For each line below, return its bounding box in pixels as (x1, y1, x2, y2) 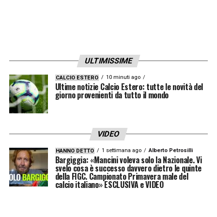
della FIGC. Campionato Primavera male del (55, 170, 188, 182)
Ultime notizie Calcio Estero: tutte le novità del (55, 80, 203, 93)
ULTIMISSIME (83, 56, 134, 65)
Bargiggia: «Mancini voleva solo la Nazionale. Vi (55, 154, 202, 166)
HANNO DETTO (55, 147, 94, 154)
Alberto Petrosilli (148, 147, 193, 154)
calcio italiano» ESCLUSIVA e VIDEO (55, 178, 164, 190)
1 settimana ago (101, 147, 141, 154)
